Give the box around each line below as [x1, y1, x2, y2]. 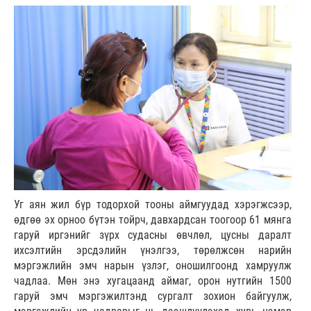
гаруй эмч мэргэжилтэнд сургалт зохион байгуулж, [14, 289, 292, 303]
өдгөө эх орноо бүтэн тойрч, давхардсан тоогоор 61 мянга [14, 213, 292, 227]
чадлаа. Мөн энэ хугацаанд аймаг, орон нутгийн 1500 [14, 274, 292, 288]
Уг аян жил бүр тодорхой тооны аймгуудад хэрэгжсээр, [14, 198, 292, 212]
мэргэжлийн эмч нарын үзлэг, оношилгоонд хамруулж [14, 259, 292, 273]
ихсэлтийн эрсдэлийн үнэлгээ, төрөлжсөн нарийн [14, 244, 292, 258]
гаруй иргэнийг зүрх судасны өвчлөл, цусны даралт [14, 228, 292, 242]
